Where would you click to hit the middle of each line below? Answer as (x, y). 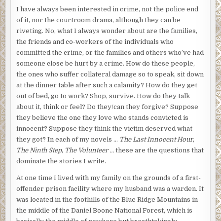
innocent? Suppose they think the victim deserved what (105, 129)
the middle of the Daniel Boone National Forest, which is (105, 211)
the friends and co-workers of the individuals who (95, 42)
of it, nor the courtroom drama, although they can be (99, 20)
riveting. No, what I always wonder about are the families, (107, 31)
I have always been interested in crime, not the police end (108, 9)
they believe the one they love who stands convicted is (103, 118)
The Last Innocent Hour (156, 140)
